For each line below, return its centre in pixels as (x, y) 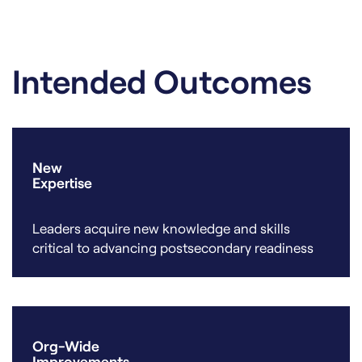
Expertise (62, 182)
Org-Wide (66, 345)
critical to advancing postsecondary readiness (173, 247)
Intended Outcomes (162, 80)
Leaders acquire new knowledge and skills (161, 227)
